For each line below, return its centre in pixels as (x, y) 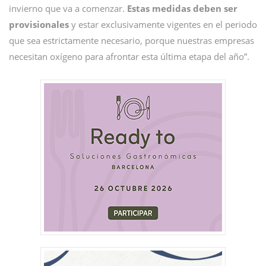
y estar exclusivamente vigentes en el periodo (163, 24)
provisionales (39, 24)
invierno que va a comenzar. (68, 8)
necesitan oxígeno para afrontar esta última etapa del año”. (129, 56)
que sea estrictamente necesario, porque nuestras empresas (132, 40)
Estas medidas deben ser (182, 8)
